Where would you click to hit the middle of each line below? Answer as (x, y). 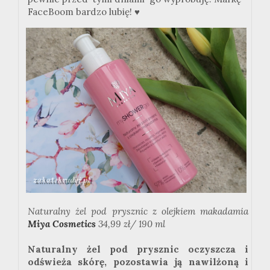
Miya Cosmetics (62, 224)
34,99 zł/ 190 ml (130, 224)
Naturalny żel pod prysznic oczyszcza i (138, 250)
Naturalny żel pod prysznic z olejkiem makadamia (138, 212)
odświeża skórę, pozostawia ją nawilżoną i (138, 262)
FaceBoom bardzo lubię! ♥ (84, 12)
